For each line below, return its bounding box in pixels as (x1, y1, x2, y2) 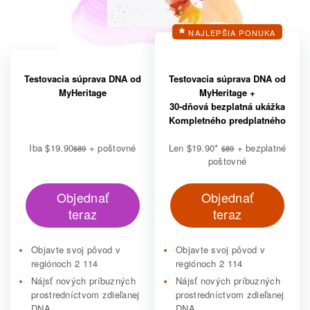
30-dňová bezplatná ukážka (170, 100, 285, 113)
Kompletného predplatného (169, 113, 286, 127)
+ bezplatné (234, 141, 286, 154)
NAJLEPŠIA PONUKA (188, 27, 276, 38)
